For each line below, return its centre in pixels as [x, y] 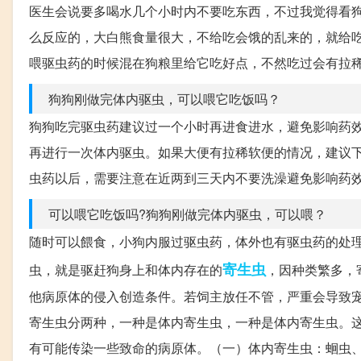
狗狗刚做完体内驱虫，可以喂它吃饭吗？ [164, 99]
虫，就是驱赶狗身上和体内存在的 [126, 270]
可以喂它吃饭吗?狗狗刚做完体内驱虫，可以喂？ [187, 214]
